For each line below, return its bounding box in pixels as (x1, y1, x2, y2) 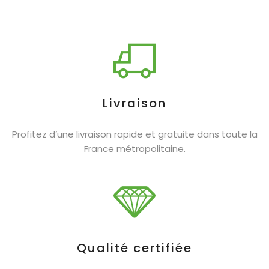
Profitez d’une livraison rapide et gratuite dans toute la (11, 127, 258, 141)
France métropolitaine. (83, 142, 186, 155)
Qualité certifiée (77, 239, 192, 256)
